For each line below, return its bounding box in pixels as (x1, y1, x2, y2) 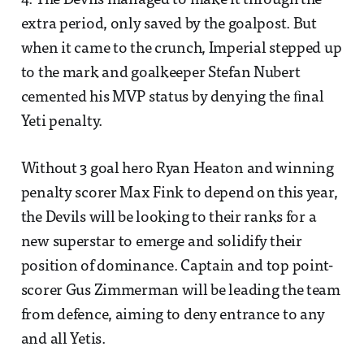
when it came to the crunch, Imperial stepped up (20, 41, 342, 58)
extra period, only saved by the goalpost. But (20, 17, 317, 33)
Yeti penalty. (20, 115, 102, 131)
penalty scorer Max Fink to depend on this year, (20, 186, 338, 202)
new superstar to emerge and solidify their (20, 235, 302, 251)
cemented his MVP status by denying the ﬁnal (20, 90, 324, 106)
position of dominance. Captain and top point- (20, 259, 333, 275)
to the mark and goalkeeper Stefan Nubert (20, 66, 301, 82)
